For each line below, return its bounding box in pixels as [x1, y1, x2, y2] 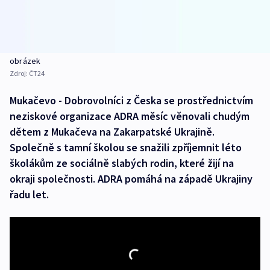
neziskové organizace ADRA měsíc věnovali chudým [10, 109, 250, 124]
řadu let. [10, 187, 49, 202]
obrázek [10, 55, 41, 67]
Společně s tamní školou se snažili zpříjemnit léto [10, 140, 242, 155]
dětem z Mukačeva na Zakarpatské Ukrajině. [10, 125, 215, 139]
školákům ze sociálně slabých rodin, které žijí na [10, 156, 234, 171]
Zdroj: [10, 69, 29, 78]
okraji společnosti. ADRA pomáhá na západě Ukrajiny [10, 172, 253, 186]
